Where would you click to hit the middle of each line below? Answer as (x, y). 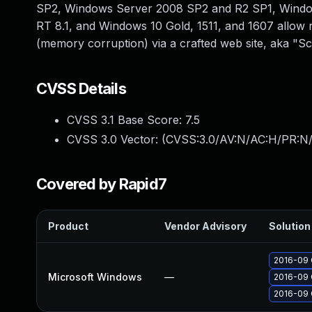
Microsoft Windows (95, 277)
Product (68, 226)
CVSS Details (81, 88)
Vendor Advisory (205, 226)
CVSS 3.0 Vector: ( (116, 139)
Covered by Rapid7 (102, 184)
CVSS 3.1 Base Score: (126, 120)
